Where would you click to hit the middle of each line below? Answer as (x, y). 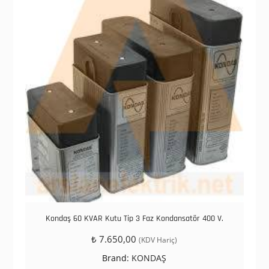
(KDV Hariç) (158, 240)
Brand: (117, 258)
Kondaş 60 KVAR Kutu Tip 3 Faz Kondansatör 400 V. (134, 219)
